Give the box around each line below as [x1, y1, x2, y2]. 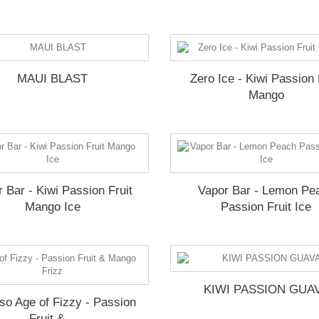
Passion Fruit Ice [221, 200, 312, 214]
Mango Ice [24, 200, 80, 214]
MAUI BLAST [17, 72, 88, 85]
